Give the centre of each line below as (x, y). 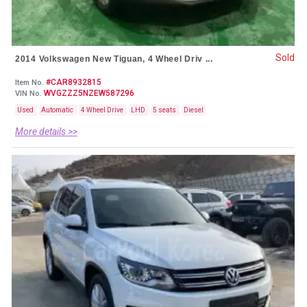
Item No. (29, 83)
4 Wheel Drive (103, 110)
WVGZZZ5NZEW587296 (88, 94)
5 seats (165, 110)
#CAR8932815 (73, 83)
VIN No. (28, 94)
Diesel (194, 110)
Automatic (58, 110)
